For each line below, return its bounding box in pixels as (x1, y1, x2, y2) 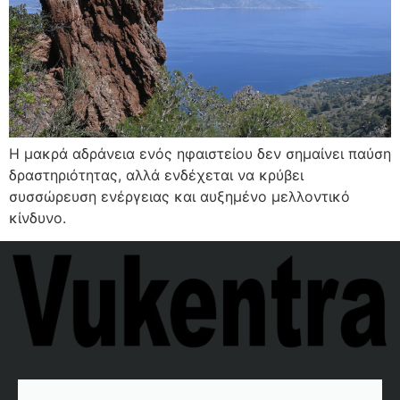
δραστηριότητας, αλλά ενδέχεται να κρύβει (9, 165, 304, 184)
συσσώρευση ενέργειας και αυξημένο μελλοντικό (9, 187, 350, 205)
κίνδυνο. (9, 208, 66, 227)
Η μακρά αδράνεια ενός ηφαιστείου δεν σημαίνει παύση (9, 144, 391, 162)
